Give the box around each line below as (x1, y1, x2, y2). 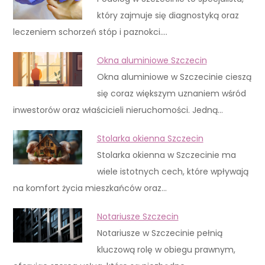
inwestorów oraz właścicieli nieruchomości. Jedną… (13, 104, 224, 116)
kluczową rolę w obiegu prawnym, (96, 243, 235, 256)
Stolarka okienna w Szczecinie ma (96, 148, 236, 161)
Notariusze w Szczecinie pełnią (96, 227, 222, 239)
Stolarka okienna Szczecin (96, 132, 203, 144)
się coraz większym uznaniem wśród (96, 87, 246, 99)
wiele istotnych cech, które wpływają (96, 165, 248, 177)
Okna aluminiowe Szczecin (96, 54, 207, 66)
